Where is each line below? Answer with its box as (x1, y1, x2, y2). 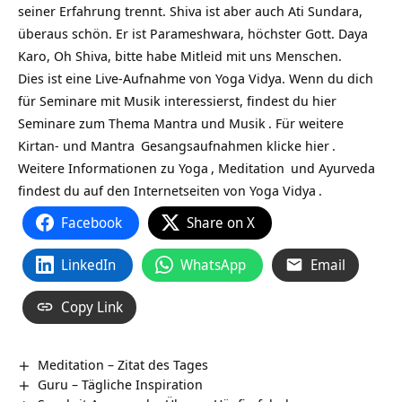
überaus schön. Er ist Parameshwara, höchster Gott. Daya (18, 23, 368, 42)
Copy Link (61, 296, 123, 317)
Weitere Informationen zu (18, 158, 179, 177)
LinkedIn (61, 254, 116, 275)
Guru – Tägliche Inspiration (38, 374, 204, 393)
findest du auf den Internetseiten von (18, 180, 249, 199)
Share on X (187, 212, 255, 232)
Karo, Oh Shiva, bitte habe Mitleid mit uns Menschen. (18, 46, 342, 65)
